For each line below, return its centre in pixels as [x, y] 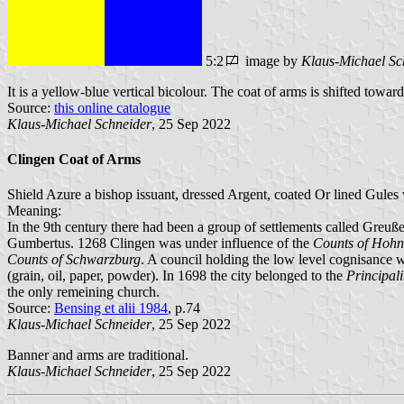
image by [271, 60]
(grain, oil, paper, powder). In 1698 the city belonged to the [177, 276]
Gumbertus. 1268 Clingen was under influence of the [160, 243]
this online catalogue [112, 107]
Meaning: [34, 211]
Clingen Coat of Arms [74, 159]
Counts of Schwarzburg [74, 260]
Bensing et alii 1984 [111, 308]
